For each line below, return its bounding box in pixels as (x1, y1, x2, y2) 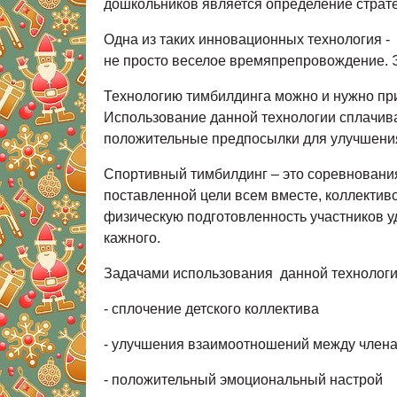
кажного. (104, 230, 160, 245)
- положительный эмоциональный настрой (104, 372, 383, 387)
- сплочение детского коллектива (104, 301, 319, 316)
